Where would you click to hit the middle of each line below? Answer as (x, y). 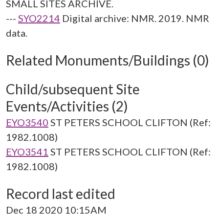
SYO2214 (39, 18)
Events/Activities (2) (67, 106)
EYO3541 (27, 152)
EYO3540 (27, 122)
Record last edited (61, 194)
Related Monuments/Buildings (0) (108, 60)
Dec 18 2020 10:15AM (56, 210)
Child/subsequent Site (73, 89)
